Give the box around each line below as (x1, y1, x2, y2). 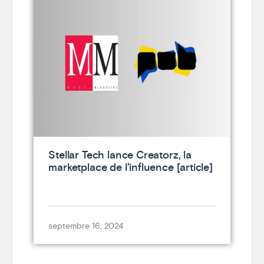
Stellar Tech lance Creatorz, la (48, 148, 192, 161)
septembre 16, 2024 (48, 221, 124, 231)
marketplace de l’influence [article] (48, 161, 213, 174)
